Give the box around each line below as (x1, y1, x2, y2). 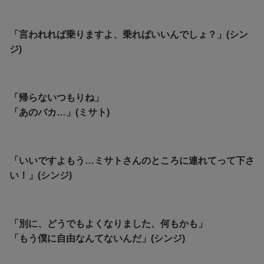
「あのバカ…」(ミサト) (9, 107, 110, 118)
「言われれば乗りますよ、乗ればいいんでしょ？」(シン (9, 29, 248, 40)
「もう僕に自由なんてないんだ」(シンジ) (9, 233, 185, 244)
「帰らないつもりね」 (9, 93, 104, 103)
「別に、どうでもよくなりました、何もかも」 (9, 219, 207, 229)
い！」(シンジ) (9, 170, 72, 181)
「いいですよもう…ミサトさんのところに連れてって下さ (9, 156, 255, 166)
